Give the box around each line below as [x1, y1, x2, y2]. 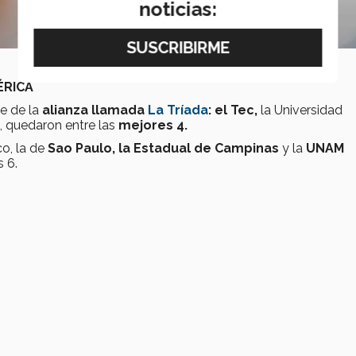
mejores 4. [115, 118, 191, 133]
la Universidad [257, 103, 342, 118]
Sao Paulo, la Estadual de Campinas [48, 141, 282, 157]
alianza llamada [39, 103, 148, 118]
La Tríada [148, 103, 208, 118]
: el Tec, [208, 103, 257, 118]
